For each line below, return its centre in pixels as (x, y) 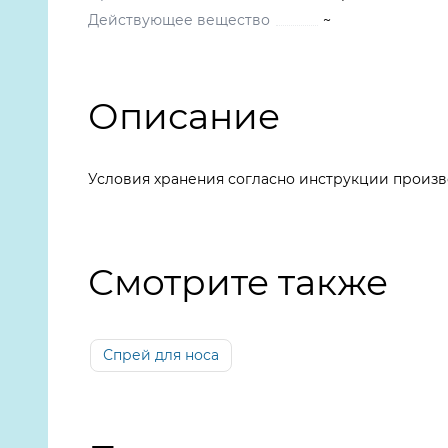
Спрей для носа (161, 355)
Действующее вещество (179, 20)
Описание (184, 116)
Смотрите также (238, 282)
